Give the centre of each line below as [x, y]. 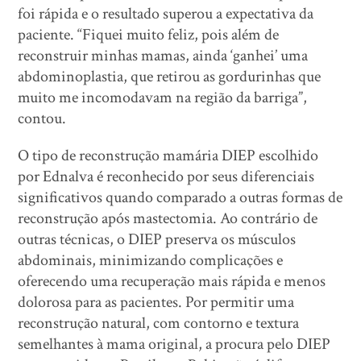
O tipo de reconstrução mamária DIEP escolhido [168, 156]
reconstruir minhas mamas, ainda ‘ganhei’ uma [163, 56]
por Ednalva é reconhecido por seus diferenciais [166, 176]
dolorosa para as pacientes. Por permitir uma [156, 302]
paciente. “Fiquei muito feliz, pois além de [149, 35]
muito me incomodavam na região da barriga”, [163, 98]
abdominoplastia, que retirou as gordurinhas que [170, 77]
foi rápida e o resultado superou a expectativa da [166, 14]
